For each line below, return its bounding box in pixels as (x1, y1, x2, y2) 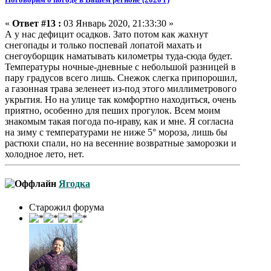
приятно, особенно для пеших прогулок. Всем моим (5, 105, 220, 116)
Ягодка (59, 178, 90, 189)
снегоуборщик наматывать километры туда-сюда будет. (5, 50, 232, 61)
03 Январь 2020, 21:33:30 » (61, 18, 174, 28)
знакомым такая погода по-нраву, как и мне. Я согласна (5, 116, 233, 126)
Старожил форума (29, 202, 104, 213)
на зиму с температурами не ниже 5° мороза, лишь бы (5, 126, 227, 137)
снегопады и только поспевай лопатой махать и (5, 39, 202, 50)
